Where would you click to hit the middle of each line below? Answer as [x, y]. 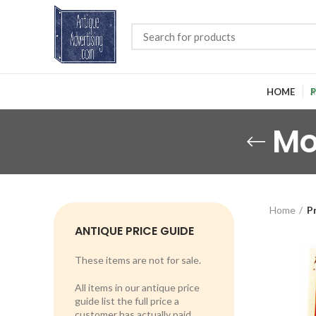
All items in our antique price [137, 287]
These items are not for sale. [138, 260]
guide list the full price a [127, 301]
